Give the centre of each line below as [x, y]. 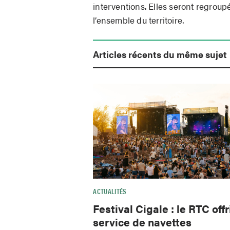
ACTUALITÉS [110, 191]
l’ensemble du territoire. [139, 20]
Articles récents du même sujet [160, 54]
